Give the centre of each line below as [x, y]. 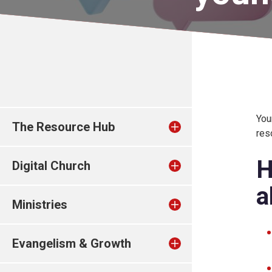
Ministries [40, 205]
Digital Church [51, 166]
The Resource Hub [63, 127]
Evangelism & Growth [72, 243]
